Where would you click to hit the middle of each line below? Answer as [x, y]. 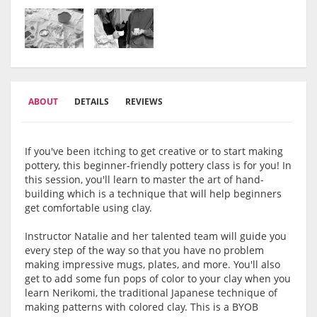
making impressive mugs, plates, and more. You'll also [152, 265]
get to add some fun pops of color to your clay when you [158, 279]
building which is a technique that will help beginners [153, 194]
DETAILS [92, 102]
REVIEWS [144, 102]
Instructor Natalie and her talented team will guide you [156, 236]
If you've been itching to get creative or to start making [154, 151]
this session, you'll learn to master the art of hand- [144, 180]
